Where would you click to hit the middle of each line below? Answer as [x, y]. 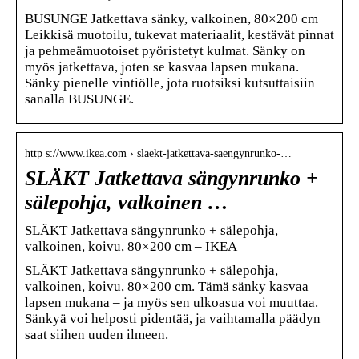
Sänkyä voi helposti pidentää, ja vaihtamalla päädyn [173, 318]
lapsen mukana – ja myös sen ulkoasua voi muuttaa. [171, 302]
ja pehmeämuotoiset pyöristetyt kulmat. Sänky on [165, 50]
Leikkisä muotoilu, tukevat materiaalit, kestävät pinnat [179, 34]
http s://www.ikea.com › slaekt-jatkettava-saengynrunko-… [158, 153]
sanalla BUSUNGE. [79, 99]
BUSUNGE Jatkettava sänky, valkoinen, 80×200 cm [171, 18]
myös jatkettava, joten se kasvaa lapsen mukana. [162, 67]
